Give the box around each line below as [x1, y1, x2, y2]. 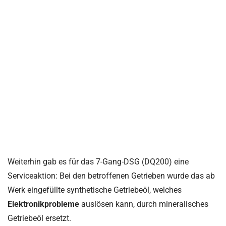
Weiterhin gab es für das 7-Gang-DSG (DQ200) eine [8, 156, 189, 166]
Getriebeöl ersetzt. [8, 213, 71, 223]
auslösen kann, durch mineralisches [81, 199, 208, 209]
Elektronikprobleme [8, 199, 81, 209]
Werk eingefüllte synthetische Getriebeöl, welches [8, 185, 182, 195]
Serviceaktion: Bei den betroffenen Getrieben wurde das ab [8, 171, 215, 181]
